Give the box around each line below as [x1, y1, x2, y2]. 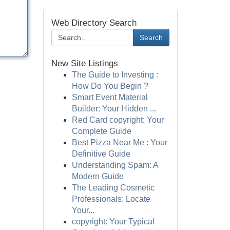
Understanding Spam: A [71, 161, 158, 169]
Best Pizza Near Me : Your [71, 138, 167, 147]
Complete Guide [71, 127, 131, 136]
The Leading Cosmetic [71, 183, 155, 192]
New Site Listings [51, 59, 118, 68]
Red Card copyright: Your [71, 116, 164, 124]
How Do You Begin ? [71, 82, 148, 90]
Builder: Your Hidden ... [71, 104, 156, 113]
